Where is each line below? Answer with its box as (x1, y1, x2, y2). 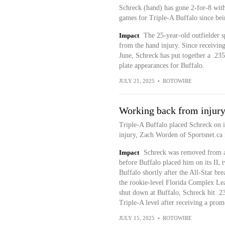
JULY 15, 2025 (119, 215, 155, 221)
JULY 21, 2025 (119, 78, 155, 84)
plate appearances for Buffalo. (119, 62, 204, 69)
